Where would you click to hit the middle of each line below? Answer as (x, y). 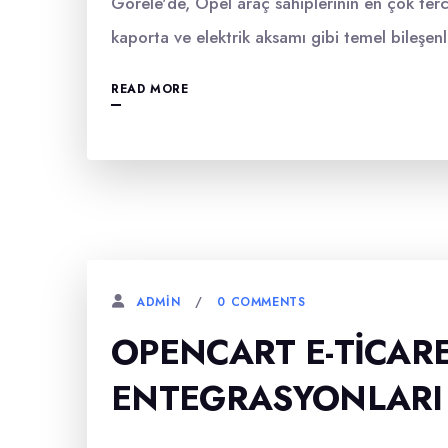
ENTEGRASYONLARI (277, 398)
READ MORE (150, 89)
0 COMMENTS (261, 301)
